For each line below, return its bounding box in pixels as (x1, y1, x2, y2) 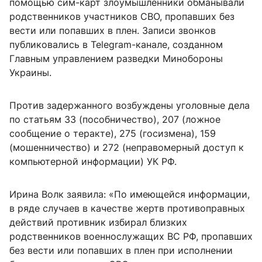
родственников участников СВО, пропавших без (9, 11, 235, 23)
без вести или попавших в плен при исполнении (9, 244, 233, 257)
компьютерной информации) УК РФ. (9, 156, 177, 168)
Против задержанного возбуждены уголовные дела (9, 99, 250, 112)
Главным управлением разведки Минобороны (9, 53, 223, 65)
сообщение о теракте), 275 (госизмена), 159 (9, 127, 216, 140)
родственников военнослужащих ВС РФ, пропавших (9, 230, 253, 243)
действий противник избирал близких (9, 216, 187, 229)
